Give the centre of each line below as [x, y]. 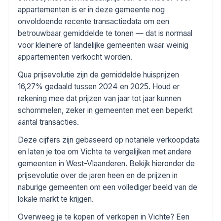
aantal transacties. [49, 122]
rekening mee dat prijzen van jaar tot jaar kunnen [100, 99]
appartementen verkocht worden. [75, 57]
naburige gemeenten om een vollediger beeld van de [108, 187]
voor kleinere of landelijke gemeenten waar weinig [103, 45]
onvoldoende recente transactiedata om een [94, 22]
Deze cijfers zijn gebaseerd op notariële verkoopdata [109, 140]
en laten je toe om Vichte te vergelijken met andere [105, 152]
